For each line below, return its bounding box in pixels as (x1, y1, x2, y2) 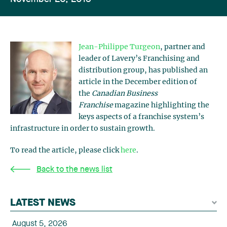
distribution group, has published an (79, 67, 208, 74)
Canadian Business (92, 90, 158, 97)
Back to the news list (36, 166, 112, 174)
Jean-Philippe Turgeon (79, 44, 160, 51)
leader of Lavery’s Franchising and (79, 55, 200, 62)
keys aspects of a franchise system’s (79, 113, 204, 121)
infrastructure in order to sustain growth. (10, 125, 155, 132)
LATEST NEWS (10, 198, 75, 208)
